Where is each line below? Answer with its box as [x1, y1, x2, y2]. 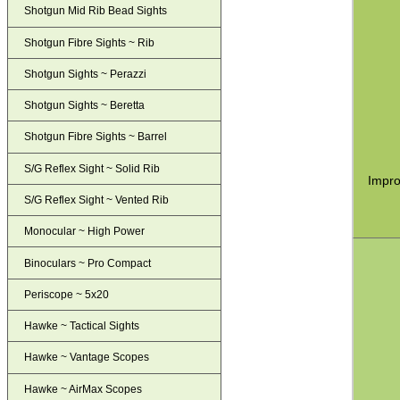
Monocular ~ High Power [24, 225, 146, 238]
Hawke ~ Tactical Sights [24, 320, 140, 333]
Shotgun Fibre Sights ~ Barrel [24, 130, 168, 144]
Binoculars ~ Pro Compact [24, 256, 152, 270]
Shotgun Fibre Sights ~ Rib [24, 36, 155, 49]
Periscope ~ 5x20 [24, 287, 110, 301]
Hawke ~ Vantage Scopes [24, 351, 150, 364]
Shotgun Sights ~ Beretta [24, 99, 146, 112]
